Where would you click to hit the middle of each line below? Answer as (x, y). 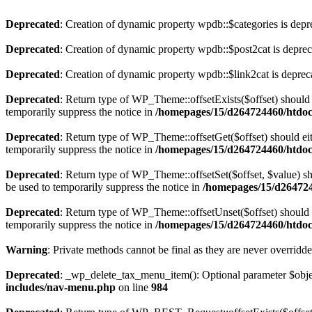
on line (133, 287)
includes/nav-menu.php (61, 287)
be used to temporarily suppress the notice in (104, 187)
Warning (26, 250)
